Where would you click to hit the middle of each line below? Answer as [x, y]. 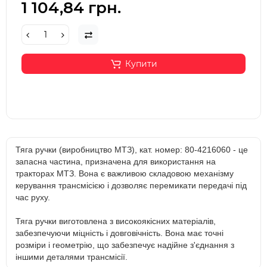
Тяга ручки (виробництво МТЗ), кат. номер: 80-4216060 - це [132, 150]
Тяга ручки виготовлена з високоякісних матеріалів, [116, 221]
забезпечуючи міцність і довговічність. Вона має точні [119, 233]
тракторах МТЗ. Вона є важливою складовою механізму [125, 174]
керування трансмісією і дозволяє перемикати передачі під [131, 186]
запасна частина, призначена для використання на [116, 162]
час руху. [33, 198]
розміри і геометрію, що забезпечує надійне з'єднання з [125, 245]
